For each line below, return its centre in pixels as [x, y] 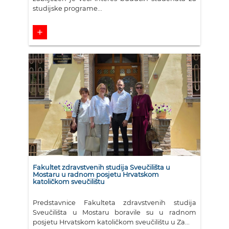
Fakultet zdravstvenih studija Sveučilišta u [102, 167]
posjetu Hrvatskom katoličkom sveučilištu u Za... [111, 222]
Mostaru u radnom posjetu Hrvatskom [96, 174]
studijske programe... [68, 8]
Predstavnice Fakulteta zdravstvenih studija [114, 202]
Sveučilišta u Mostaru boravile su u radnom [114, 212]
